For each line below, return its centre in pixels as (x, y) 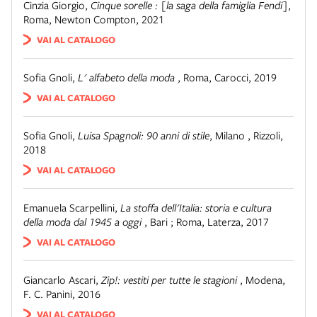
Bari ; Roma (176, 221)
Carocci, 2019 (246, 77)
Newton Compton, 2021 (109, 19)
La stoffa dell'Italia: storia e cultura (196, 207)
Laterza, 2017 (238, 221)
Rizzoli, (268, 135)
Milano (231, 135)
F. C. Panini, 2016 (62, 294)
